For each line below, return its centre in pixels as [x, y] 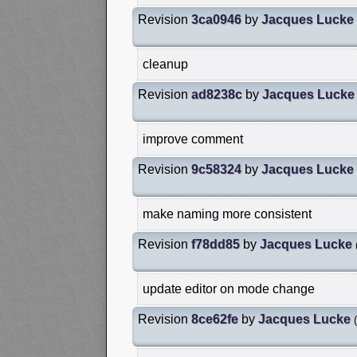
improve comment [193, 139]
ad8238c [217, 94]
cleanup [165, 64]
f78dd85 [216, 244]
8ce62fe [215, 319]
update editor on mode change [229, 288]
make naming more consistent [227, 214]
